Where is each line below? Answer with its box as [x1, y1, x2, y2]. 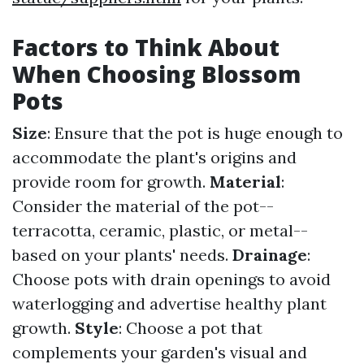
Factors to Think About [12, 32, 279, 63]
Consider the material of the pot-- [12, 196, 274, 217]
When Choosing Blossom [12, 58, 301, 90]
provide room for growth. [12, 171, 210, 193]
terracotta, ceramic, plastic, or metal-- [12, 220, 308, 241]
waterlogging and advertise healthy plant [12, 293, 327, 314]
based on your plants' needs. [12, 245, 232, 266]
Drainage [232, 245, 307, 266]
